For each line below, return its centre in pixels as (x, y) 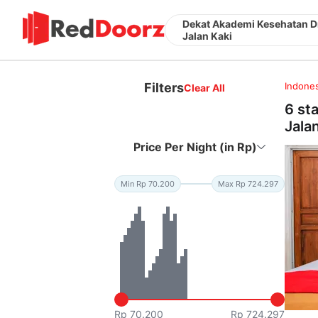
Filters (164, 87)
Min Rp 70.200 (148, 183)
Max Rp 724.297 (248, 183)
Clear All (205, 87)
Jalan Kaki (207, 36)
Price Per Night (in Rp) (196, 147)
